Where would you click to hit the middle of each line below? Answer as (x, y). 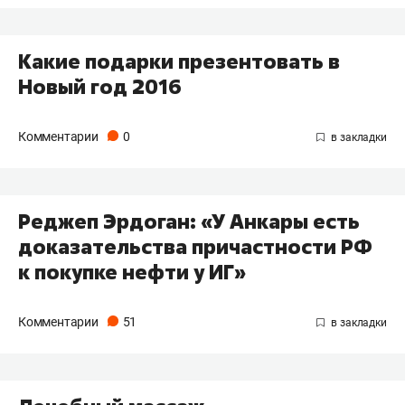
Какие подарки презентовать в (179, 62)
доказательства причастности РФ (195, 247)
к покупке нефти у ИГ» (132, 273)
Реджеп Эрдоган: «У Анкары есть (189, 222)
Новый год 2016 (100, 87)
